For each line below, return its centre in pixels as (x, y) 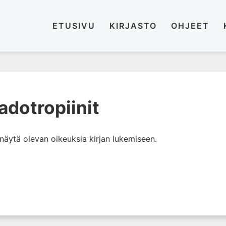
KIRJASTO (133, 26)
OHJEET (190, 26)
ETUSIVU (74, 26)
